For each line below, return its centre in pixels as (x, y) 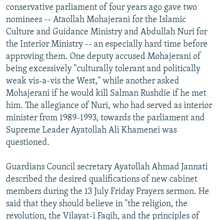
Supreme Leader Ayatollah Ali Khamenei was (91, 130)
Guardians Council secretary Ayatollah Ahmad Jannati (107, 167)
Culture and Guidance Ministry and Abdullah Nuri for (107, 32)
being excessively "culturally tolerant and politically (103, 69)
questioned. (28, 142)
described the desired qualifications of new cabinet (102, 179)
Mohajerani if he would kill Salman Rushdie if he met (106, 93)
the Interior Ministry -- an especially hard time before (107, 44)
